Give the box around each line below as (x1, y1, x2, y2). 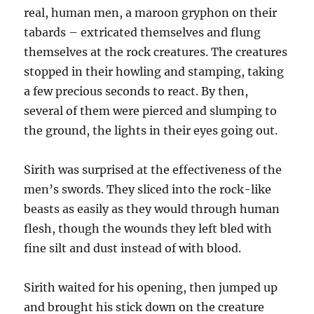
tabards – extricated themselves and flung (24, 25, 261, 40)
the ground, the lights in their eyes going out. (24, 123, 278, 138)
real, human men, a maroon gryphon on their (24, 6, 278, 20)
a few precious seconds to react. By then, (24, 84, 249, 99)
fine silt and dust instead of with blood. (24, 241, 242, 256)
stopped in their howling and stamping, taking (24, 64, 285, 79)
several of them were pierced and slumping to (24, 104, 278, 118)
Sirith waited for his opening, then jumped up (24, 280, 278, 295)
